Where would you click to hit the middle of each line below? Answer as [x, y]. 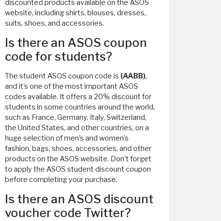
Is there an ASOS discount [79, 199]
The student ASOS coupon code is [63, 76]
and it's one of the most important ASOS [72, 86]
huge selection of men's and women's [67, 138]
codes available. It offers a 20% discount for [78, 97]
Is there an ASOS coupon [76, 43]
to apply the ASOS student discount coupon [78, 169]
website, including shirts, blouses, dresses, [75, 13]
